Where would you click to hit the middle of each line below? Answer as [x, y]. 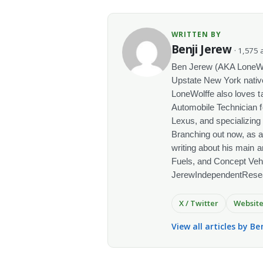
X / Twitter [198, 203]
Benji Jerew [201, 49]
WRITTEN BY [196, 34]
